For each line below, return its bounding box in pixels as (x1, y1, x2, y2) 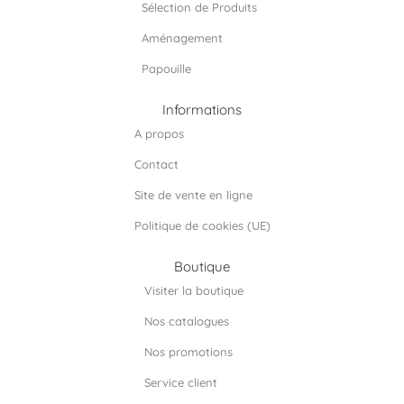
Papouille (142, 60, 191, 76)
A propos (133, 125, 184, 141)
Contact (133, 156, 179, 171)
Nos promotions (144, 344, 233, 359)
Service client (144, 374, 217, 390)
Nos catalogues (144, 313, 229, 328)
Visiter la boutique (144, 282, 243, 298)
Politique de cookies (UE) (133, 217, 271, 233)
